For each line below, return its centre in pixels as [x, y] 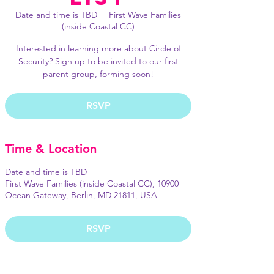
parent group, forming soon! [98, 74]
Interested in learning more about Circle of [98, 48]
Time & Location [51, 149]
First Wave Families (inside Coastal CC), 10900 [92, 183]
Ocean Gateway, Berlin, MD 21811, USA [81, 195]
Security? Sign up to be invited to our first [98, 61]
